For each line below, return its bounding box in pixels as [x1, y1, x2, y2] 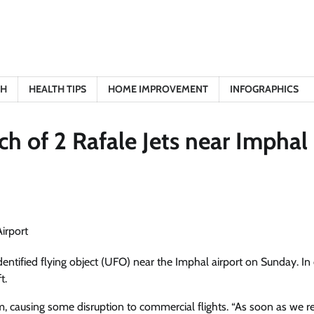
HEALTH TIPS [29, 83, 86, 95]
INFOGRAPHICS [230, 83, 299, 95]
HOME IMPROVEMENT [108, 83, 208, 95]
